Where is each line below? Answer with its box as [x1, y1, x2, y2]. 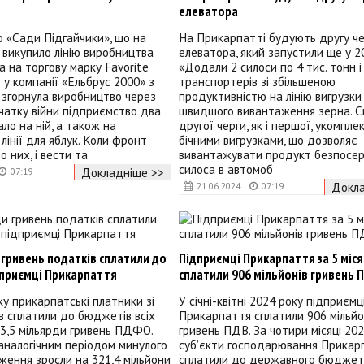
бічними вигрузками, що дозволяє [178, 132, 357, 149]
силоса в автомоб [178, 161, 273, 178]
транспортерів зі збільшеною [178, 73, 336, 90]
